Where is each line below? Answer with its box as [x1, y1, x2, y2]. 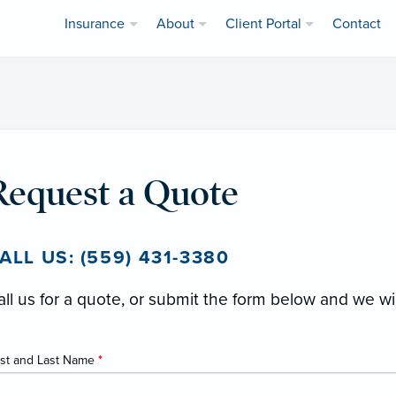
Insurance [65, 15, 126, 34]
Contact [332, 15, 381, 34]
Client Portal [225, 15, 301, 34]
